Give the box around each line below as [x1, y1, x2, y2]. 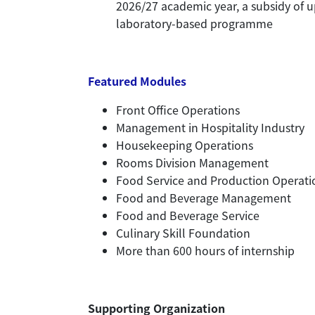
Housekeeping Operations [116, 136, 253, 153]
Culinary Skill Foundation [116, 224, 250, 241]
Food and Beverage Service [116, 207, 259, 224]
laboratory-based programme [116, 15, 273, 32]
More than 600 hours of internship [116, 242, 295, 259]
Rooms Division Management [116, 154, 269, 171]
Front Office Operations [116, 101, 240, 118]
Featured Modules [88, 72, 186, 89]
